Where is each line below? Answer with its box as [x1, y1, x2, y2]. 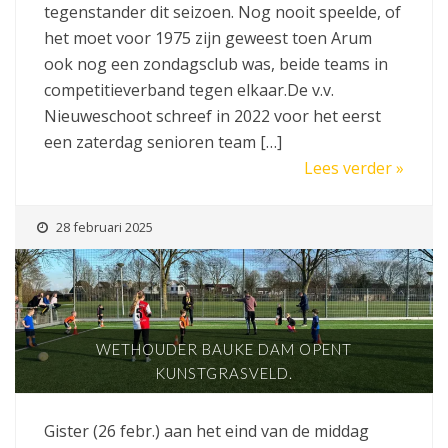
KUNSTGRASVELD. [155, 364, 293, 383]
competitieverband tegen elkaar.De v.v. [44, 78, 334, 101]
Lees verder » [304, 156, 404, 179]
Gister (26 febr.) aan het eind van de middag [44, 420, 369, 443]
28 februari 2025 [56, 217, 153, 236]
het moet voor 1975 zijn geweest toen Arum [44, 26, 372, 49]
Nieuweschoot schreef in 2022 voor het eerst [44, 104, 381, 127]
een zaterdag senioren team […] [44, 130, 282, 153]
